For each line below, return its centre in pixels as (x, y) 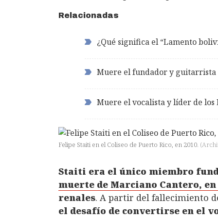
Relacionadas (89, 15)
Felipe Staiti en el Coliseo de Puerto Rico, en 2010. (129, 144)
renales (77, 197)
